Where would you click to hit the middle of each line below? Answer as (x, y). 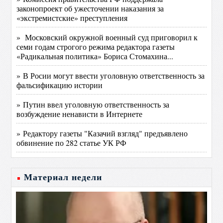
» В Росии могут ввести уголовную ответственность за (111, 75)
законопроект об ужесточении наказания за (90, 8)
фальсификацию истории (60, 85)
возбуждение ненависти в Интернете (80, 114)
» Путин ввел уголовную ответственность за (93, 104)
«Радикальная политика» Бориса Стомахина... (95, 56)
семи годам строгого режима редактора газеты (96, 47)
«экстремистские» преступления (72, 18)
